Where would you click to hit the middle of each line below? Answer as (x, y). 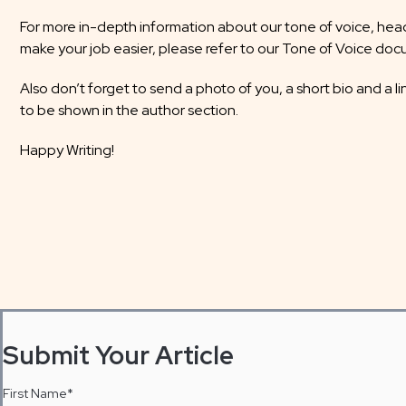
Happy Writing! (67, 150)
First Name (35, 393)
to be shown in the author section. (129, 110)
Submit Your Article (118, 355)
